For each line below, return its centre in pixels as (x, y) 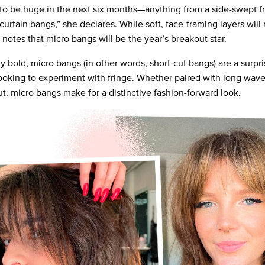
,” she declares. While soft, (110, 24)
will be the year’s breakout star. (161, 39)
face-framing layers (205, 24)
